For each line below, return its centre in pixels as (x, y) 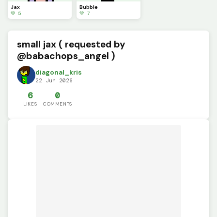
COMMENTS (58, 104)
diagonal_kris (59, 72)
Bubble (89, 7)
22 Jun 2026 (54, 80)
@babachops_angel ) (66, 56)
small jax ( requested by (71, 45)
